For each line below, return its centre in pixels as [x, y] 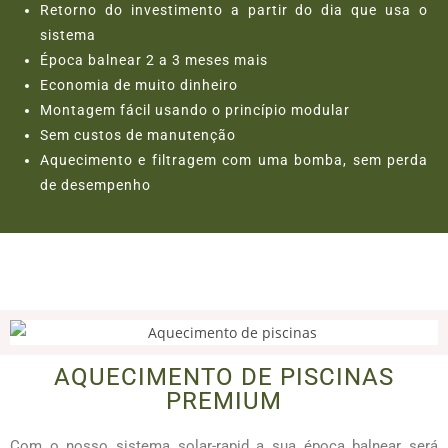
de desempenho [95, 184]
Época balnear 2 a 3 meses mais [154, 59]
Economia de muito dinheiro [139, 84]
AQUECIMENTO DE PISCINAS [224, 376]
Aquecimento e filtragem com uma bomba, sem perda [234, 159]
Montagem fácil [97, 109]
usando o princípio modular [252, 109]
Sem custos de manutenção [138, 134]
